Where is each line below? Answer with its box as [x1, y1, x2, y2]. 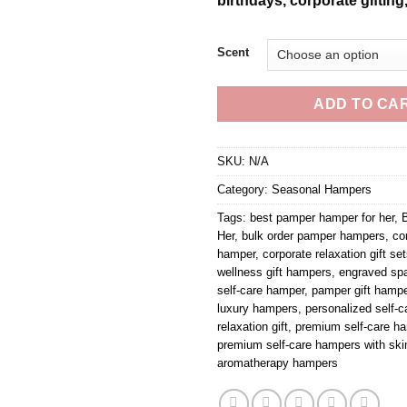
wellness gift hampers [217, 265, 332, 280]
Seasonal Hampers [272, 183, 372, 197]
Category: [217, 183, 272, 197]
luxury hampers [217, 302, 298, 316]
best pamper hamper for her [250, 211, 394, 225]
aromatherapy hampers [217, 356, 338, 371]
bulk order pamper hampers [242, 229, 385, 243]
